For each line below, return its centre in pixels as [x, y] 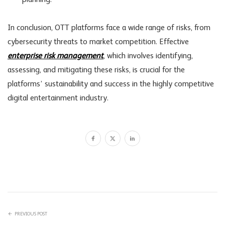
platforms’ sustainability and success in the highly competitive [111, 85]
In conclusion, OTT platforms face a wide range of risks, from [109, 28]
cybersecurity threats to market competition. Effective [98, 42]
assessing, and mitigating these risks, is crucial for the [96, 71]
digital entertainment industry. [58, 99]
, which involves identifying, [148, 57]
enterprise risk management [55, 57]
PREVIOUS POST [31, 214]
